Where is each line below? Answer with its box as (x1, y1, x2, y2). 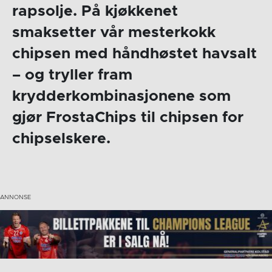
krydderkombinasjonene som (12, 89, 231, 104)
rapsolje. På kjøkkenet (12, 4, 178, 19)
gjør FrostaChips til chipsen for (12, 110, 243, 126)
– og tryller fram (12, 67, 132, 83)
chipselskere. (12, 131, 110, 147)
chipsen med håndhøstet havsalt (12, 46, 257, 62)
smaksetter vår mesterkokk (12, 25, 216, 41)
